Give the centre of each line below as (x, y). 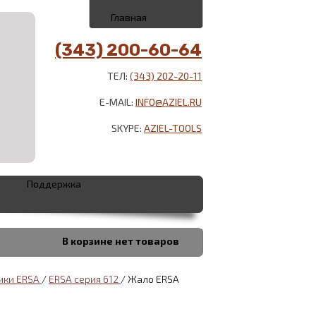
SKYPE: (128, 128)
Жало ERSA (153, 279)
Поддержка (54, 184)
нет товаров (148, 241)
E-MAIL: (117, 102)
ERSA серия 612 (85, 279)
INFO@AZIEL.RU (169, 102)
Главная (129, 17)
